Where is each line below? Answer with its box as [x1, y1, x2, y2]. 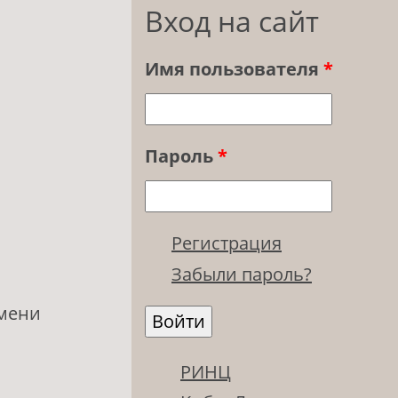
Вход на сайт [145, 2, 319, 41]
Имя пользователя [145, 57, 323, 82]
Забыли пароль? [171, 262, 312, 287]
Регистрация [171, 231, 282, 256]
